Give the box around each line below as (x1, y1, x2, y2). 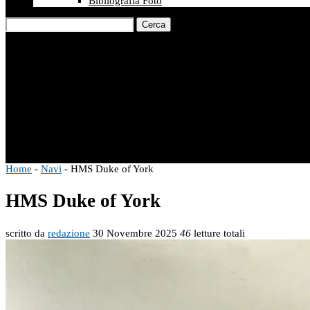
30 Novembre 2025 (93, 227, 177, 239)
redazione (48, 227, 90, 239)
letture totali (191, 227, 245, 239)
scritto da (6, 227, 48, 239)
